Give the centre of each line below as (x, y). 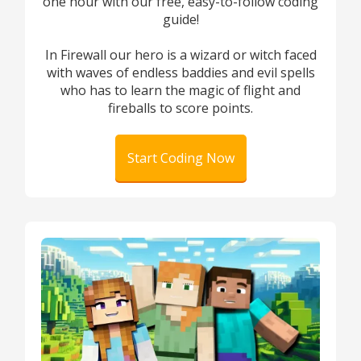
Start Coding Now (180, 158)
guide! (180, 19)
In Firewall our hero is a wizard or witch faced (180, 55)
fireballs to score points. (180, 108)
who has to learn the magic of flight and (180, 90)
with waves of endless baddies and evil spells (180, 73)
